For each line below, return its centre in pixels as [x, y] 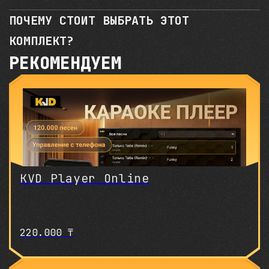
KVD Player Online [85, 178]
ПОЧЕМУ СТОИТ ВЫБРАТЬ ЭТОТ [99, 20]
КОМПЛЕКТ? [41, 41]
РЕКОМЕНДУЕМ [65, 63]
